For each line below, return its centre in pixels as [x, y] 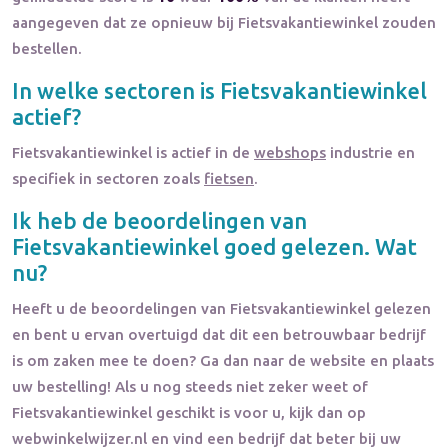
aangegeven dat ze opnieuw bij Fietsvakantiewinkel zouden [224, 22]
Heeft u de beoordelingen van [121, 308]
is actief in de [203, 152]
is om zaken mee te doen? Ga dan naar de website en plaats [223, 360]
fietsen [229, 178]
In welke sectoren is [116, 90]
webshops [290, 152]
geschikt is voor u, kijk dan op [259, 412]
